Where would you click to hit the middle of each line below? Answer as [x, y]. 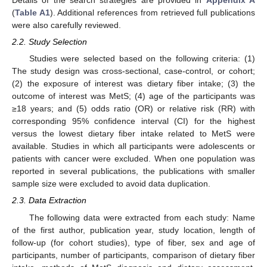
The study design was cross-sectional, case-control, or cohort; [133, 71]
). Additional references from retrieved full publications [153, 13]
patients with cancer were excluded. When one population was [133, 159]
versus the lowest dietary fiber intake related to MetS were [133, 134]
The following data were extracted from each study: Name [142, 217]
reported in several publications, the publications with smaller [133, 171]
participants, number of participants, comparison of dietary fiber [133, 255]
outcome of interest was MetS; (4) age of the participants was [133, 96]
